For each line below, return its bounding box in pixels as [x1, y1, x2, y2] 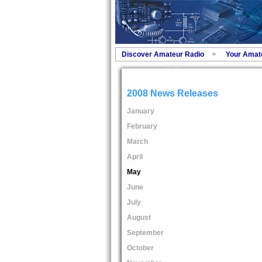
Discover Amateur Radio [121, 50, 204, 58]
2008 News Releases [126, 88, 218, 99]
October [126, 243, 154, 252]
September [126, 228, 164, 237]
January [126, 106, 154, 115]
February [126, 122, 157, 130]
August [126, 213, 151, 222]
